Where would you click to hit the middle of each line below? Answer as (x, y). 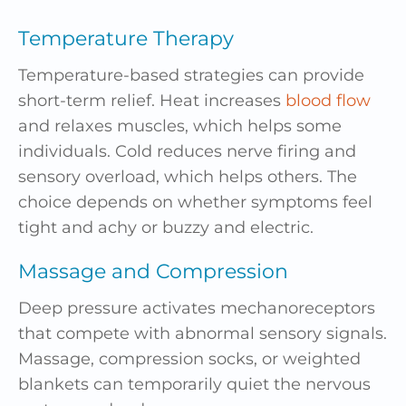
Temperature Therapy (126, 38)
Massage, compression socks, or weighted (189, 358)
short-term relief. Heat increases (152, 100)
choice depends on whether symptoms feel (195, 202)
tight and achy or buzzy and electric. (166, 227)
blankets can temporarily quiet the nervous (194, 384)
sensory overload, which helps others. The (188, 176)
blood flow (328, 100)
